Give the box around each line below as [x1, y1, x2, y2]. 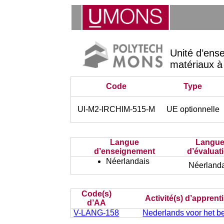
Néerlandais [105, 157, 149, 165]
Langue [109, 138, 139, 146]
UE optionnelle [166, 105, 219, 113]
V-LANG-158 [73, 208, 119, 217]
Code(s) [81, 189, 111, 198]
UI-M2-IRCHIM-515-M [77, 105, 155, 113]
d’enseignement [93, 147, 155, 155]
